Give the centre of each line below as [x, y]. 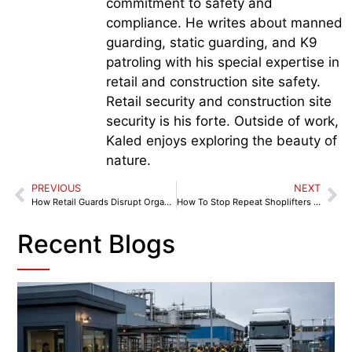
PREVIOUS [56, 189]
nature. [128, 160]
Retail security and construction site [219, 101]
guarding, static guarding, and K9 [212, 42]
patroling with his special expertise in [223, 62]
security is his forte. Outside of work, [222, 121]
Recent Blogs [97, 244]
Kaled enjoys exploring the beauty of [222, 140]
